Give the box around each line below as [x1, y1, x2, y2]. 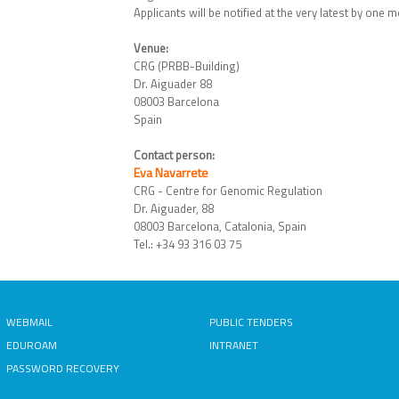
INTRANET [209, 337, 258, 354]
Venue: [133, 39, 168, 57]
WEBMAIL [6, 313, 53, 330]
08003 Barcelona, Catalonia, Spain [133, 217, 306, 235]
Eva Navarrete [133, 163, 208, 182]
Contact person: [133, 146, 215, 164]
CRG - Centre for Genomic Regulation [133, 182, 322, 199]
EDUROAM [6, 337, 57, 354]
